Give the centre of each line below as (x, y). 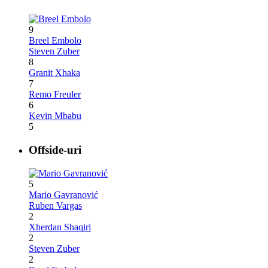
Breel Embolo (55, 41)
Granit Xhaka (54, 73)
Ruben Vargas (55, 205)
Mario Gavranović (63, 194)
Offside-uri (55, 150)
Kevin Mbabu (55, 116)
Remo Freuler (55, 95)
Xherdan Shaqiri (60, 227)
